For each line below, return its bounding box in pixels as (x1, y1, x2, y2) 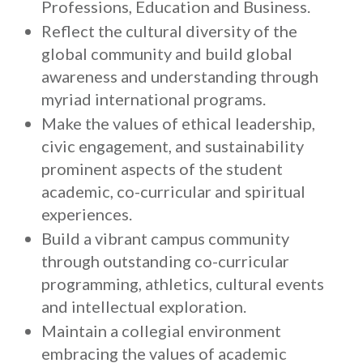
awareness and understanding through (41, 66, 318, 86)
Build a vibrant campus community (41, 228, 289, 248)
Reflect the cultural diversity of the (41, 21, 297, 41)
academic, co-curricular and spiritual (41, 181, 305, 201)
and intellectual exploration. (41, 297, 246, 316)
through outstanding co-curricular (41, 251, 289, 271)
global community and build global (41, 44, 293, 63)
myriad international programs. (41, 89, 266, 109)
